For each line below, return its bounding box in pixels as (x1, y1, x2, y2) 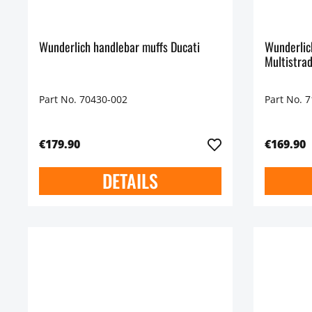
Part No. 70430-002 (39, 93, 127, 107)
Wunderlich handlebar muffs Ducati (39, 38, 200, 56)
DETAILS (102, 167, 158, 195)
